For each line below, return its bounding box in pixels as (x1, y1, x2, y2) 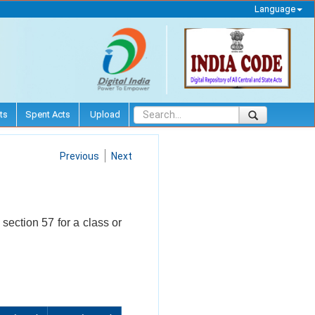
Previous (60, 150, 99, 162)
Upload (88, 108, 120, 120)
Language (254, 4, 295, 14)
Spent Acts (25, 108, 70, 120)
